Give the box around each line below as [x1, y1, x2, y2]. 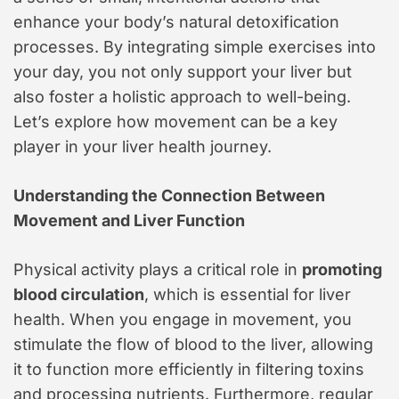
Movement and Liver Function [13, 211, 245, 231]
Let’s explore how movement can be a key [13, 112, 338, 132]
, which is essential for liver [144, 285, 351, 305]
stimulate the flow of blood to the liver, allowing [13, 335, 373, 354]
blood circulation [13, 285, 144, 305]
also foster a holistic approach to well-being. [13, 87, 351, 107]
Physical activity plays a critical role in [13, 260, 302, 280]
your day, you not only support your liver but [13, 62, 352, 82]
